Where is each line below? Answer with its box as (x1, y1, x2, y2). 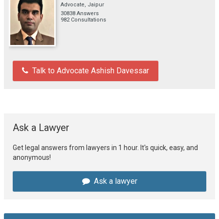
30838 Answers (61, 10, 99, 17)
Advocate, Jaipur (61, 1, 104, 8)
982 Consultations (61, 16, 106, 23)
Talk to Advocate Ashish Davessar (32, 66, 149, 75)
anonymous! (13, 153, 51, 161)
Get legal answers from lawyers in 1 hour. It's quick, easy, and (13, 143, 198, 152)
